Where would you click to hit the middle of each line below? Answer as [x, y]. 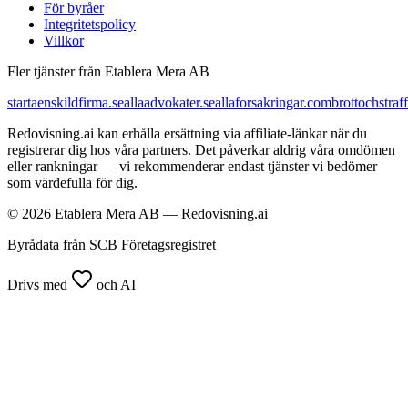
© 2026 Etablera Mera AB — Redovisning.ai [138, 214]
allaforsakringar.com [273, 103]
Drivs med [39, 285]
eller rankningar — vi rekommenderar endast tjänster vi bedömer [192, 167]
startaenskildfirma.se [66, 103]
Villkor [64, 41]
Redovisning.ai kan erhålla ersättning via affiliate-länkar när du [187, 134]
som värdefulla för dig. [72, 183]
